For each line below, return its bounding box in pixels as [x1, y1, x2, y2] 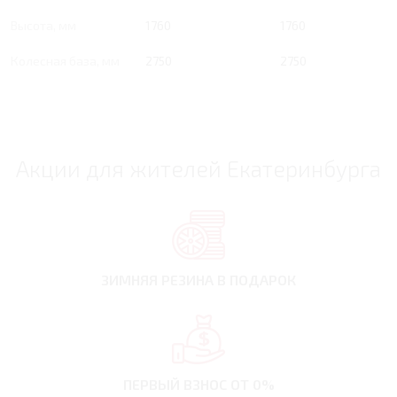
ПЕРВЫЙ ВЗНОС [122, 376, 230, 393]
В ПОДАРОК [217, 271, 296, 289]
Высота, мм [11, 18, 76, 34]
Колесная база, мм [11, 53, 120, 69]
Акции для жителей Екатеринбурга [16, 155, 381, 183]
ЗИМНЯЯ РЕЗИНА [101, 271, 217, 289]
